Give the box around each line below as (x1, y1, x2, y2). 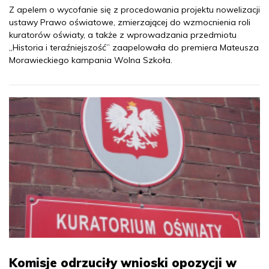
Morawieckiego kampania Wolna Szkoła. (9, 55, 172, 65)
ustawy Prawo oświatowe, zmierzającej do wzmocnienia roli (9, 17, 250, 28)
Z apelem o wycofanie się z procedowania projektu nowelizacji (9, 4, 260, 15)
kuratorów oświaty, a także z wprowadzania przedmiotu (9, 29, 237, 40)
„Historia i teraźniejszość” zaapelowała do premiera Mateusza (9, 42, 259, 53)
